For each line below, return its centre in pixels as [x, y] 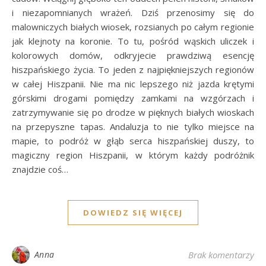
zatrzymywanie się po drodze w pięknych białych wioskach [133, 113]
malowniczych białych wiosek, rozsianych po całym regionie [133, 27]
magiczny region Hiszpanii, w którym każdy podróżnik [133, 155]
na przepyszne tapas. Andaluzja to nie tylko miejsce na [133, 127]
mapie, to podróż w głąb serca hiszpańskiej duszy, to [133, 141]
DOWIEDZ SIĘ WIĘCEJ [133, 213]
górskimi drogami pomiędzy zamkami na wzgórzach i [133, 98]
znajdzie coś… [40, 170]
